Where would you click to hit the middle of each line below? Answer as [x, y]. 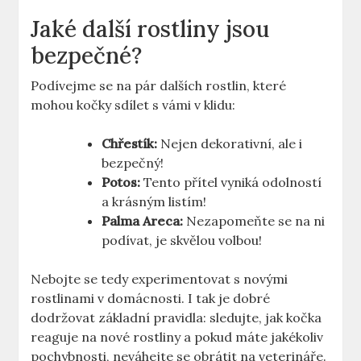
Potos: [121, 183]
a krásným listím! [154, 202]
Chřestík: [130, 144]
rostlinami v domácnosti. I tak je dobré [151, 299]
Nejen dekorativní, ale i [230, 144]
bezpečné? [87, 56]
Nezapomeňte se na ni [254, 221]
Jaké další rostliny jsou [150, 29]
